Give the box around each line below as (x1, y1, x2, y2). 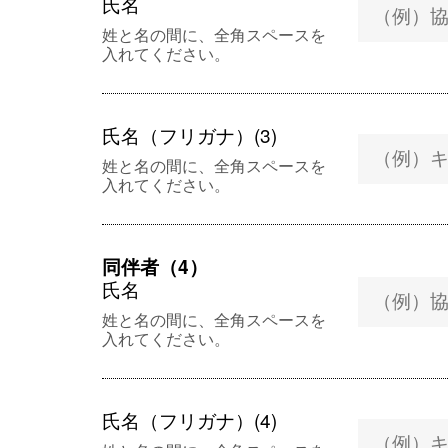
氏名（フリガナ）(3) (102, 121, 277, 148)
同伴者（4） (102, 253, 208, 280)
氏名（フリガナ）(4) (102, 406, 277, 433)
